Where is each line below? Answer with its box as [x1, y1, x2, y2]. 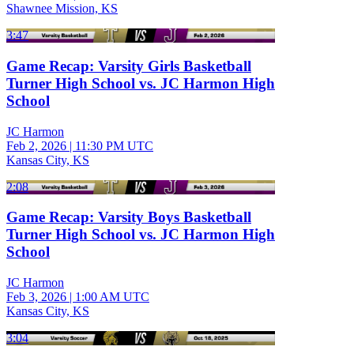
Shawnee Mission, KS [6, 2, 118, 16]
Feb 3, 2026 [6, 290, 66, 304]
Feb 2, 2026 [6, 138, 66, 153]
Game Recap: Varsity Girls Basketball [6, 57, 251, 74]
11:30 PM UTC [75, 138, 153, 153]
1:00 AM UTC [75, 290, 149, 304]
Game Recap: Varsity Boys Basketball [6, 209, 251, 226]
